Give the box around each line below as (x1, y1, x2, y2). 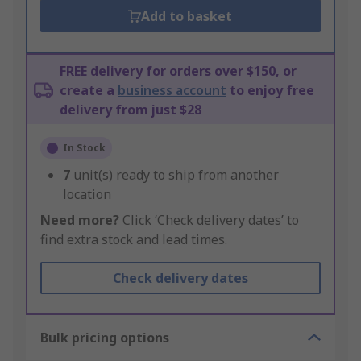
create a (60, 81, 118, 100)
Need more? (40, 211, 119, 230)
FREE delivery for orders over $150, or (60, 62, 297, 81)
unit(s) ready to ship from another (73, 166, 279, 185)
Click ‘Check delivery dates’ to (119, 211, 299, 230)
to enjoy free (226, 81, 314, 100)
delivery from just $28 (60, 101, 201, 119)
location (63, 185, 111, 204)
